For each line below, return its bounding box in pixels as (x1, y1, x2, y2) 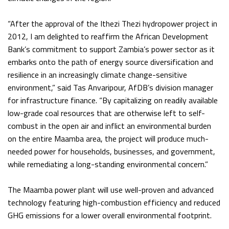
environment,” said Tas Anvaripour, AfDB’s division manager (8, 81, 213, 94)
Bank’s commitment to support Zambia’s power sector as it (8, 43, 215, 56)
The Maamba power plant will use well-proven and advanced (8, 184, 214, 196)
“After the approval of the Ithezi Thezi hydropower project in (8, 17, 217, 30)
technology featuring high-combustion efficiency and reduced (8, 196, 220, 209)
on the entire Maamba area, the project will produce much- (8, 132, 209, 145)
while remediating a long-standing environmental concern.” (8, 158, 208, 171)
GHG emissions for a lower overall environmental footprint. (8, 209, 212, 222)
